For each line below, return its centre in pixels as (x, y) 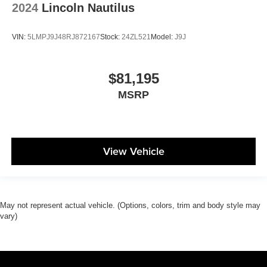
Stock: (111, 37)
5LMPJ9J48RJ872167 (64, 37)
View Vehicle (133, 151)
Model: (163, 37)
